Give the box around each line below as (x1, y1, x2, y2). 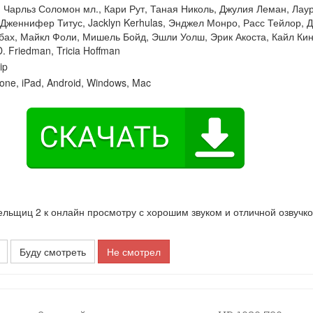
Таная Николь (150, 1, 214, 15)
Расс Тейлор (243, 15, 301, 29)
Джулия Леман (219, 1, 286, 15)
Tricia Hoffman (57, 43, 120, 57)
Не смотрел (107, 245, 161, 259)
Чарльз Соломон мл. (3, 1, 99, 15)
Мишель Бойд (82, 29, 146, 43)
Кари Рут (104, 1, 145, 15)
